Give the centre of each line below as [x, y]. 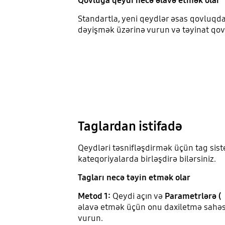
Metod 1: [94, 196]
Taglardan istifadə [130, 127]
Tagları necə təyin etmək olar [134, 177]
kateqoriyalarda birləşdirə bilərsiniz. [148, 159]
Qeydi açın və [137, 196]
